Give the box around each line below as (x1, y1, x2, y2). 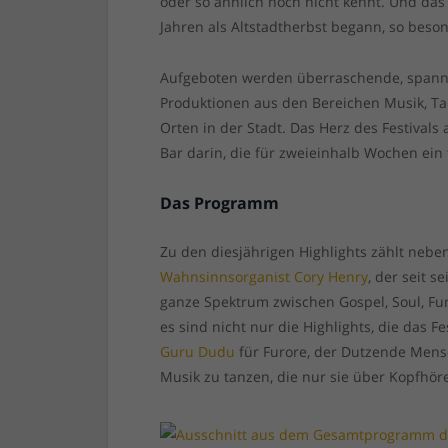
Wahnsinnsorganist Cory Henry (160, 267, 369, 287)
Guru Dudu (160, 342, 236, 362)
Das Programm (160, 192, 280, 215)
